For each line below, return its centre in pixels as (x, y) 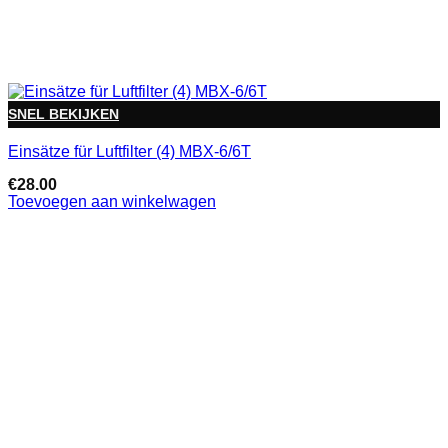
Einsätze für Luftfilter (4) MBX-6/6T (129, 152)
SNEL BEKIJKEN (63, 114)
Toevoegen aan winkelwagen (112, 202)
